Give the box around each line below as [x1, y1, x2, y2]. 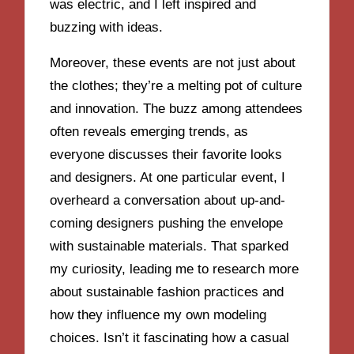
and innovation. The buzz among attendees [50, 100, 303, 116]
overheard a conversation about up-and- [50, 192, 286, 208]
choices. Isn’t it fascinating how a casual [50, 330, 290, 345]
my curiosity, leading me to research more [50, 261, 299, 277]
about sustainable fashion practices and [50, 284, 284, 299]
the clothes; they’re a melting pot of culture [50, 77, 303, 93]
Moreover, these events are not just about [50, 55, 296, 70]
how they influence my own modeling [50, 307, 267, 322]
